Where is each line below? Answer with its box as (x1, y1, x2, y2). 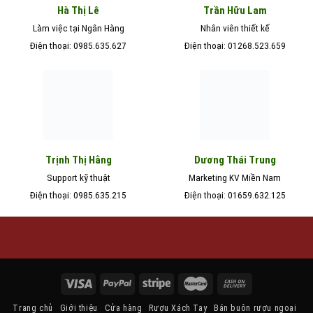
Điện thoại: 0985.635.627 (30, 39, 126, 51)
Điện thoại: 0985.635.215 (30, 189, 126, 201)
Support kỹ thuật (46, 171, 110, 183)
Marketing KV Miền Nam (189, 171, 281, 183)
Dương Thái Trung (194, 153, 276, 166)
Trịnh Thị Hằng (45, 153, 112, 166)
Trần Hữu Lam (203, 3, 267, 17)
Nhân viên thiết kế (200, 22, 270, 34)
